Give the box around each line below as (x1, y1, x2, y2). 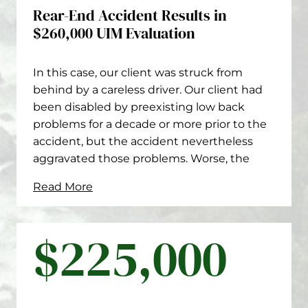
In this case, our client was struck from (33, 66, 243, 79)
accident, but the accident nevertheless (33, 135, 253, 148)
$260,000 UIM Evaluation (33, 23, 195, 43)
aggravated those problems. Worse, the (33, 152, 250, 165)
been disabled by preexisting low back (33, 100, 245, 113)
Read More (33, 180, 93, 193)
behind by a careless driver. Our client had (33, 83, 263, 96)
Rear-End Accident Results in (33, 5, 227, 25)
